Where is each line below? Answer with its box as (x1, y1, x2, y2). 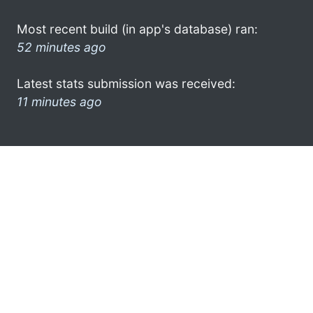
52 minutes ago (17, 39, 106, 54)
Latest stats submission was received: (17, 75, 235, 91)
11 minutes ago (17, 94, 102, 109)
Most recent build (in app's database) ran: (17, 21, 258, 36)
